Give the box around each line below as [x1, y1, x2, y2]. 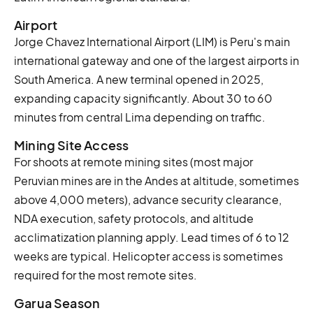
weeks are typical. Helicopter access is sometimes [14, 248, 283, 263]
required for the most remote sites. [14, 267, 197, 282]
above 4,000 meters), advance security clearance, [14, 191, 282, 207]
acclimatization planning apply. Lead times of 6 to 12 [14, 229, 289, 245]
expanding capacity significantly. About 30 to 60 [14, 90, 272, 105]
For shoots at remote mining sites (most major [14, 154, 253, 169]
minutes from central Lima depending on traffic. [14, 109, 265, 124]
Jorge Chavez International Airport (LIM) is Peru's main [14, 34, 290, 49]
